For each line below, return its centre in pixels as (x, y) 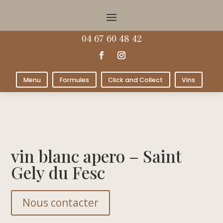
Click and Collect (136, 80)
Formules (74, 80)
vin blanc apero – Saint (97, 156)
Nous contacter (61, 202)
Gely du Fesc (58, 172)
